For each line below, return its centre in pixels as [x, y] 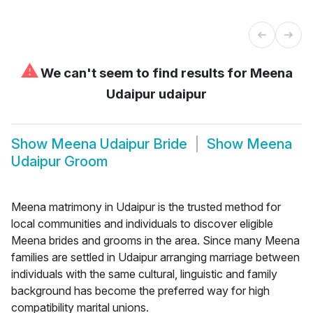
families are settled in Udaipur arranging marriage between [155, 257]
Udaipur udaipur [156, 94]
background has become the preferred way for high [140, 290]
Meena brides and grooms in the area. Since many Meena [155, 240]
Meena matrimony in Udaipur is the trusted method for [146, 206]
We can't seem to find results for [144, 73]
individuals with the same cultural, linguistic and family [144, 274]
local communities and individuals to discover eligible [142, 223]
